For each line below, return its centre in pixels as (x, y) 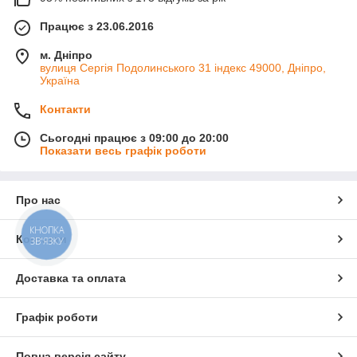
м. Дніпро (66, 55)
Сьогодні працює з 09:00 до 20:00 (134, 137)
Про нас (38, 200)
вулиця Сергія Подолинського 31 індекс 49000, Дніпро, (183, 67)
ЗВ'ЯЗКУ (47, 241)
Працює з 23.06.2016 (97, 26)
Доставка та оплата (71, 278)
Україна (60, 80)
